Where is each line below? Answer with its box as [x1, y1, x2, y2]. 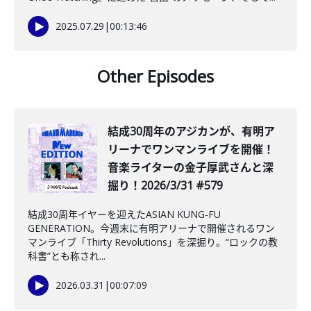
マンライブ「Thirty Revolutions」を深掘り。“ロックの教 [28, 235, 278, 249]
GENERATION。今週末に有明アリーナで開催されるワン [28, 221, 275, 235]
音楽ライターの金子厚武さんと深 [108, 160, 274, 175]
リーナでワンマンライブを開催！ [108, 142, 274, 157]
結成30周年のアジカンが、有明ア [108, 124, 275, 139]
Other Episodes [97, 65, 214, 87]
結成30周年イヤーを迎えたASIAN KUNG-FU [28, 208, 221, 221]
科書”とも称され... [28, 249, 106, 262]
